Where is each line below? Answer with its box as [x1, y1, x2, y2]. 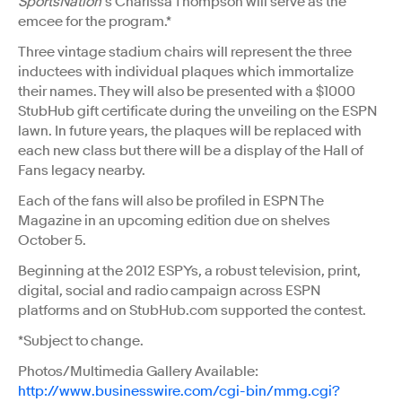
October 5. [18, 231, 86, 249]
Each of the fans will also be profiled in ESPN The [18, 191, 324, 210]
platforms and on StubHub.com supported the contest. [18, 301, 366, 319]
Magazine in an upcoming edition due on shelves [18, 211, 330, 230]
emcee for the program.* [18, 12, 171, 31]
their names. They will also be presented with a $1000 [18, 82, 355, 100]
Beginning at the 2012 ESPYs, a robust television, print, [18, 261, 361, 280]
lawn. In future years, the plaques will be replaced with [18, 121, 362, 140]
